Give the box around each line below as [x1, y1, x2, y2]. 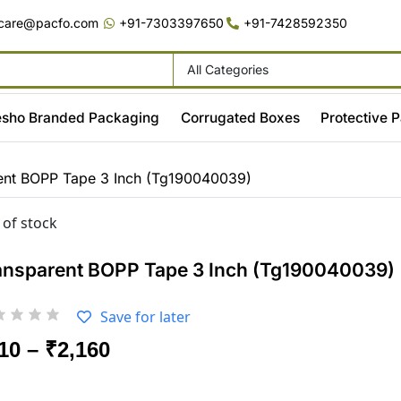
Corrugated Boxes [180, 108, 300, 126]
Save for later [100, 306, 192, 327]
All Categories [186, 61, 269, 77]
